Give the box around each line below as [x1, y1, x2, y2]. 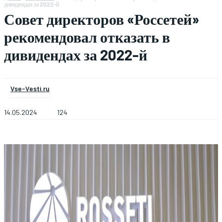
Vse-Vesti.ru [10, 84, 50, 93]
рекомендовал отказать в [4, 28, 170, 46]
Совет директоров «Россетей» [4, 10, 199, 28]
